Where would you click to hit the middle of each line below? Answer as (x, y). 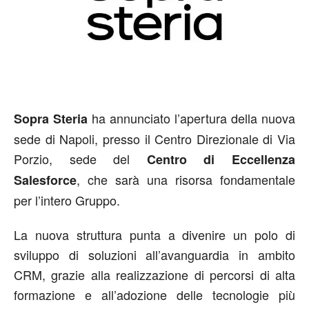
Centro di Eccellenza (221, 159)
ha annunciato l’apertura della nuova (191, 118)
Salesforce (45, 180)
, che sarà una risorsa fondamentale (186, 179)
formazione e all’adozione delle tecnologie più (154, 295)
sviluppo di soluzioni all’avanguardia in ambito (154, 255)
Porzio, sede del (80, 159)
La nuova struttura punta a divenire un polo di (154, 235)
